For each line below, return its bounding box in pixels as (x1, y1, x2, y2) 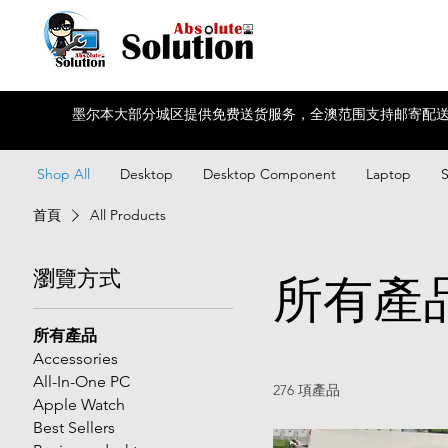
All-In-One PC (33, 371, 131, 391)
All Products (90, 205, 167, 224)
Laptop (366, 164, 411, 183)
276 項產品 (273, 380, 341, 399)
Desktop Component (203, 164, 336, 183)
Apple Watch (33, 394, 126, 414)
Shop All (37, 164, 90, 183)
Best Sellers (33, 417, 116, 437)
